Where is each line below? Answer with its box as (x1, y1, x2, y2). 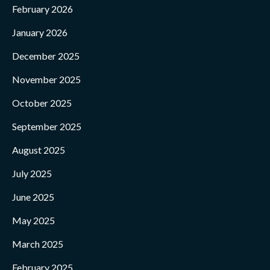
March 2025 (12, 237, 63, 250)
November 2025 (12, 73, 81, 85)
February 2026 (12, 2, 73, 14)
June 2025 (12, 190, 54, 202)
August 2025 (12, 143, 65, 155)
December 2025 (12, 49, 80, 61)
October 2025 (12, 96, 72, 108)
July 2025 (12, 167, 52, 179)
